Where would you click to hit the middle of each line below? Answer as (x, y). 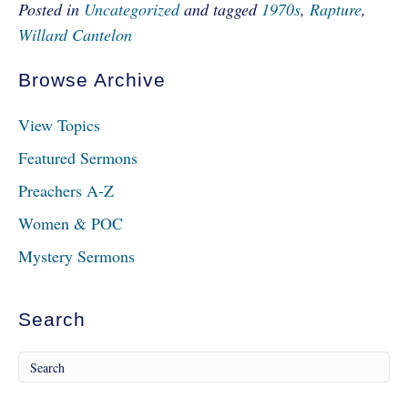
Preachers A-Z (66, 190)
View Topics (59, 125)
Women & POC (71, 223)
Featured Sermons (78, 158)
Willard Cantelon (75, 35)
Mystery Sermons (76, 256)
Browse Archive (92, 80)
